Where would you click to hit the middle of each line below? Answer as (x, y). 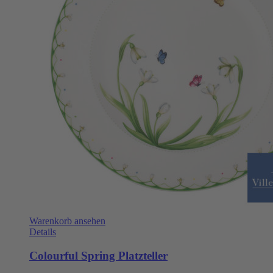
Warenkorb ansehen (67, 221)
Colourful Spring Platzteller (98, 255)
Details (43, 232)
